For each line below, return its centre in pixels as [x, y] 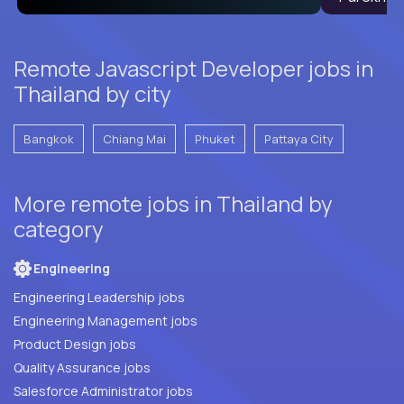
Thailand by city [92, 93]
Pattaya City [299, 138]
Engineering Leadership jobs [99, 297]
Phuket [215, 138]
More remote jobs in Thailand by [173, 203]
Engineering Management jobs [106, 320]
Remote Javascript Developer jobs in [193, 68]
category [59, 228]
